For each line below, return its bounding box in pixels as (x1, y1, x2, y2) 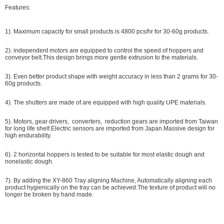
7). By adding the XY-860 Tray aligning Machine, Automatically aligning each (5, 177, 212, 184)
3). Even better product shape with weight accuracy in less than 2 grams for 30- (5, 73, 218, 80)
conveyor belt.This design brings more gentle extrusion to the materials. (5, 54, 198, 61)
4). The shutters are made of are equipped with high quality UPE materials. (5, 99, 206, 106)
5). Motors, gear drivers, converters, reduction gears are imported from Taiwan (5, 118, 218, 125)
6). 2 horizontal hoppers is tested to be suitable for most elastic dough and (5, 151, 204, 158)
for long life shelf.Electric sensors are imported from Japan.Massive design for (5, 125, 214, 132)
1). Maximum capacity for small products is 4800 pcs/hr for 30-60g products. (5, 28, 209, 35)
